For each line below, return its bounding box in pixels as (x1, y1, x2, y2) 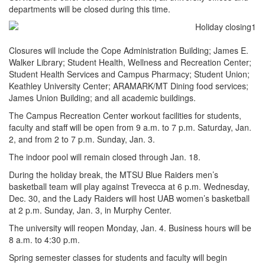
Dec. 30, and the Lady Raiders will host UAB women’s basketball (9, 192, 250, 205)
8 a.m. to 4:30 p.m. (9, 234, 80, 246)
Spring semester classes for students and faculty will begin (9, 251, 227, 264)
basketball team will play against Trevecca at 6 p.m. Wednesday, (9, 180, 250, 193)
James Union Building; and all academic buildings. (9, 92, 196, 104)
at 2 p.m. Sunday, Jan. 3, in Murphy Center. (9, 204, 172, 216)
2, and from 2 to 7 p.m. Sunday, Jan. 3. (9, 133, 155, 146)
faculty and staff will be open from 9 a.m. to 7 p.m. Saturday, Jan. (9, 121, 251, 134)
